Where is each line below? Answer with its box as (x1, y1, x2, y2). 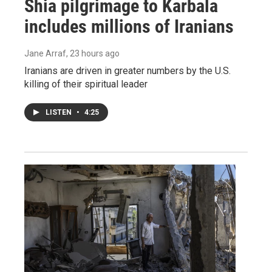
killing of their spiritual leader (24, 78, 148, 90)
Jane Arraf (24, 49, 66, 58)
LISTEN (46, 108, 73, 117)
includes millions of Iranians (24, 16, 234, 37)
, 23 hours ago (66, 49, 120, 58)
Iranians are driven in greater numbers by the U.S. (24, 65, 231, 76)
